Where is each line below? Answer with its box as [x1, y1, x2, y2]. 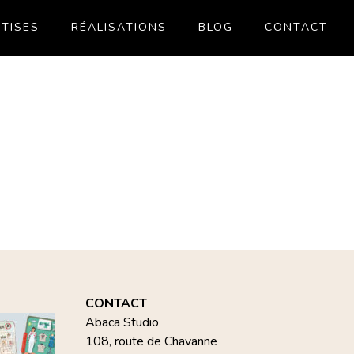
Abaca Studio [85, 314, 160, 331]
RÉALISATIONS [70, 20, 167, 35]
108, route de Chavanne [85, 333, 218, 350]
